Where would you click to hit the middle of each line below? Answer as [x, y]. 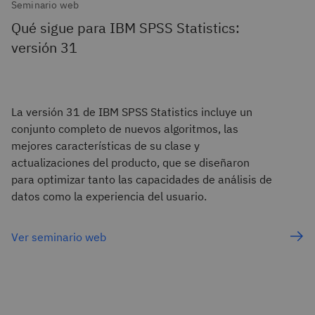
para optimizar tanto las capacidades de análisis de [142, 180]
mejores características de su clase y [105, 146]
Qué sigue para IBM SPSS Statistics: [126, 28]
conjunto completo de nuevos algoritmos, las [125, 129]
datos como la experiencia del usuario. [109, 197]
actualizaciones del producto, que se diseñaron [130, 163]
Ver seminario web [59, 237]
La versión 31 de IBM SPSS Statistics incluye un [132, 112]
